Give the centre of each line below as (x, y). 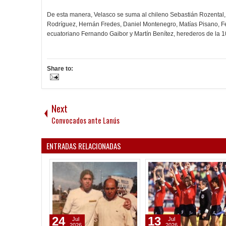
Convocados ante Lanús (86, 120)
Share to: (60, 69)
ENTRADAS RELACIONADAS (84, 146)
